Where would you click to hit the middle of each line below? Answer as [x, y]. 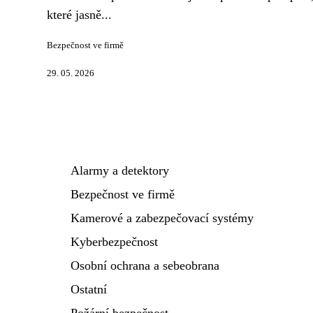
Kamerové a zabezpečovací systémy [162, 218]
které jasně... [79, 15]
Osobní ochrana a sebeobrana [145, 265]
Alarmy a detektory [120, 170]
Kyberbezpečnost [114, 242]
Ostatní [89, 289]
